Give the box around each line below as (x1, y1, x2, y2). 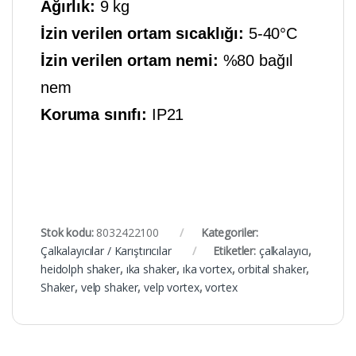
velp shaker (80, 279, 138, 295)
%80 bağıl (218, 51, 293, 69)
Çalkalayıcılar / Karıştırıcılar (41, 242, 172, 258)
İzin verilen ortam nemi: (41, 51, 219, 69)
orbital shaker (238, 261, 307, 277)
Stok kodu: (41, 224, 97, 240)
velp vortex (144, 279, 199, 295)
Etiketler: (213, 242, 259, 258)
